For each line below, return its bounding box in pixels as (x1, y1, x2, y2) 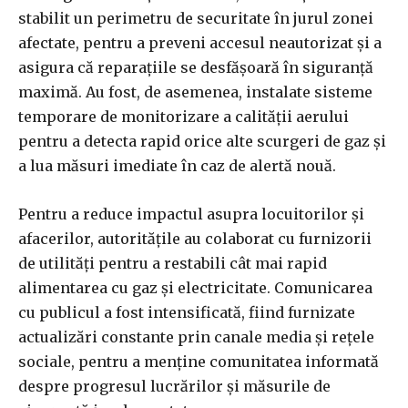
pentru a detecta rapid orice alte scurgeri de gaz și (18, 132, 386, 151)
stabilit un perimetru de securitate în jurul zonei (18, 9, 373, 28)
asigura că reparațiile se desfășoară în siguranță (18, 58, 373, 77)
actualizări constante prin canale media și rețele (18, 328, 374, 347)
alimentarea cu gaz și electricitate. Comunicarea (18, 279, 372, 298)
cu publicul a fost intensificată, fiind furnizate (18, 303, 355, 322)
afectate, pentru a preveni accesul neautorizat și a (18, 34, 382, 53)
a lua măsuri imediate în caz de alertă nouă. (18, 157, 336, 176)
